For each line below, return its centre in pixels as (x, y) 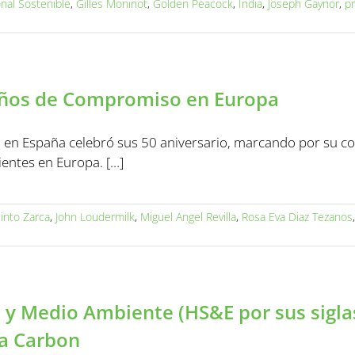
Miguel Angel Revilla (188, 217)
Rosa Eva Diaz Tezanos (297, 217)
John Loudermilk (95, 217)
